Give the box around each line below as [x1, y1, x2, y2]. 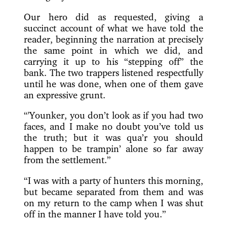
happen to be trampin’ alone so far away [24, 143, 203, 155]
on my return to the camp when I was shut [24, 197, 203, 209]
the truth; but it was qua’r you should [24, 132, 203, 143]
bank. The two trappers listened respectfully [24, 66, 203, 78]
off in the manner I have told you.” [24, 208, 167, 220]
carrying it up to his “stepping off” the [24, 55, 203, 67]
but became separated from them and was [24, 186, 203, 198]
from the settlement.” [24, 154, 111, 166]
